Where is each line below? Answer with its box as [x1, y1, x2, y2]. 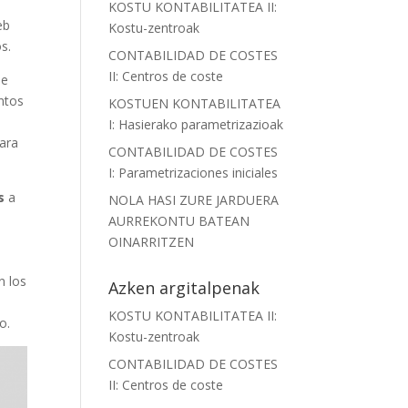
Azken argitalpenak [108, 277, 260, 299]
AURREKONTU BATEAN [108, 212, 250, 229]
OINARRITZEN [108, 233, 195, 250]
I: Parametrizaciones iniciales [108, 164, 279, 181]
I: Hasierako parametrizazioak [108, 116, 284, 133]
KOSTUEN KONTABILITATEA [108, 95, 281, 112]
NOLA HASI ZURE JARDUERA [108, 191, 280, 209]
